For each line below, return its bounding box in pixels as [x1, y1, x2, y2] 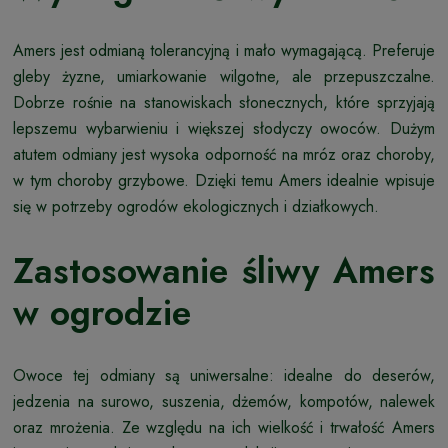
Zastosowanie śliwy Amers [13, 246, 435, 297]
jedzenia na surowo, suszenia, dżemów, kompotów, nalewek [13, 390, 435, 414]
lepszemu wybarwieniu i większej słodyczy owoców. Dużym [13, 117, 435, 141]
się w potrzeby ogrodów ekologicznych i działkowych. [13, 195, 379, 219]
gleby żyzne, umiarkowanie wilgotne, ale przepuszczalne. [13, 65, 435, 89]
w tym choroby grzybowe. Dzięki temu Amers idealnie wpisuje [13, 169, 435, 193]
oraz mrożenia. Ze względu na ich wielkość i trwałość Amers [13, 416, 435, 440]
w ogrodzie [13, 288, 191, 339]
